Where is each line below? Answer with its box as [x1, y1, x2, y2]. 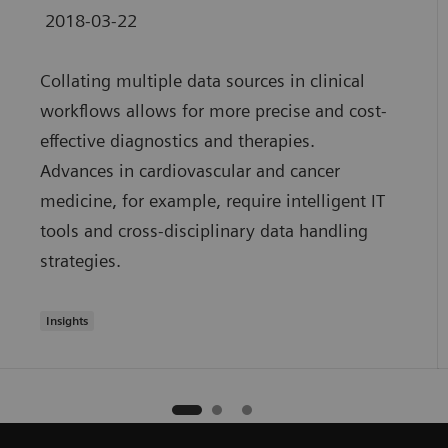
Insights [45, 313, 88, 329]
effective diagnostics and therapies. [39, 130, 315, 152]
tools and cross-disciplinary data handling [39, 220, 368, 242]
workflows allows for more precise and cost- [39, 100, 387, 122]
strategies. [39, 250, 121, 272]
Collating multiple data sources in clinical [39, 70, 365, 92]
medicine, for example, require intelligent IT [39, 190, 385, 212]
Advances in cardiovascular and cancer [39, 160, 340, 182]
